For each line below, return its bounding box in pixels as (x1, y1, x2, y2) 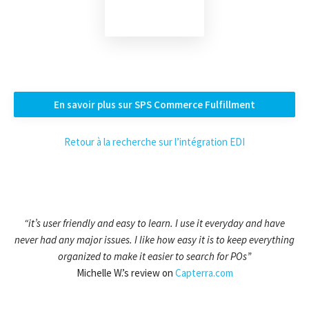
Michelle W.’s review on (76, 266, 175, 280)
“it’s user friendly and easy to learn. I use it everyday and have (24, 217, 285, 230)
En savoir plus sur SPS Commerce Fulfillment (54, 98, 255, 112)
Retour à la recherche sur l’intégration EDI (64, 135, 245, 149)
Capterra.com (175, 266, 233, 280)
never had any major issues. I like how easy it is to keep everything (14, 233, 295, 247)
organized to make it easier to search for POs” (58, 250, 251, 263)
